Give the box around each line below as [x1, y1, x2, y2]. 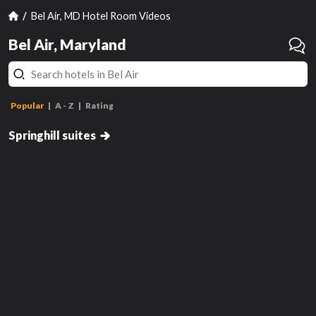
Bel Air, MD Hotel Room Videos [31, 9, 171, 22]
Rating [85, 100, 114, 111]
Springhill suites [8, 128, 96, 142]
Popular [11, 100, 44, 111]
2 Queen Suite [13, 109, 67, 120]
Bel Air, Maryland [8, 35, 126, 53]
